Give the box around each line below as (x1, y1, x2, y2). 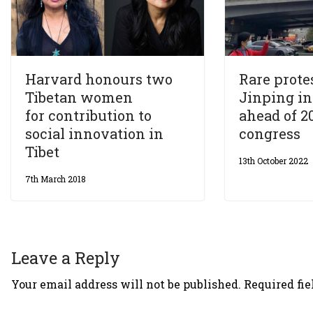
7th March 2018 (25, 173, 86, 185)
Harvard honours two (25, 70, 173, 89)
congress (239, 124, 301, 143)
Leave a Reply (11, 247, 120, 270)
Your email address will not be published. (11, 277, 241, 292)
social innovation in (25, 124, 163, 143)
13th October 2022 (239, 155, 309, 167)
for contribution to (25, 106, 152, 125)
